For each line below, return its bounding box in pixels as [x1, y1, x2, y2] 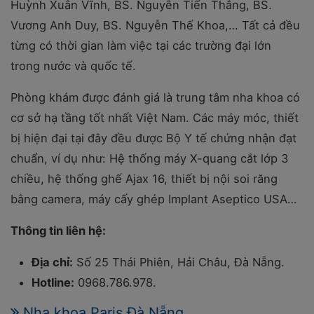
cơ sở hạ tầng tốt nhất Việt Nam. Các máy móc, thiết [11, 111, 299, 125]
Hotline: [32, 275, 74, 289]
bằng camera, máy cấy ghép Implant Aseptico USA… [11, 192, 297, 206]
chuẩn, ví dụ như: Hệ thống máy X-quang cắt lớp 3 [11, 151, 289, 165]
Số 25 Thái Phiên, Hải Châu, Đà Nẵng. [73, 255, 285, 269]
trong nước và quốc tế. [11, 59, 136, 73]
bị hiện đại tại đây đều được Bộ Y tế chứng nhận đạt [11, 131, 296, 145]
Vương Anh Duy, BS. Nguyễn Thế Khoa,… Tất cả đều [11, 18, 300, 32]
